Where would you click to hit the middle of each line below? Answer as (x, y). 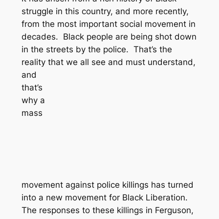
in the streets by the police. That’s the (97, 49)
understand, (171, 62)
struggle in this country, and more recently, (105, 11)
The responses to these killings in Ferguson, (107, 210)
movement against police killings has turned (107, 185)
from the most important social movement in (108, 24)
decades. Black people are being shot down (109, 36)
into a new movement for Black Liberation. (106, 197)
